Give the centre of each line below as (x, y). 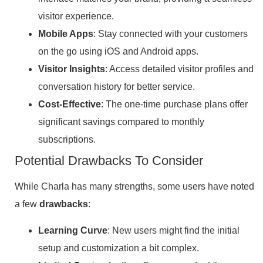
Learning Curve (73, 230)
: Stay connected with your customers (171, 34)
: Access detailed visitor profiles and (179, 69)
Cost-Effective (70, 104)
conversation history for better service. (117, 87)
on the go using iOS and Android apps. (118, 52)
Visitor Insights (72, 69)
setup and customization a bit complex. (119, 248)
